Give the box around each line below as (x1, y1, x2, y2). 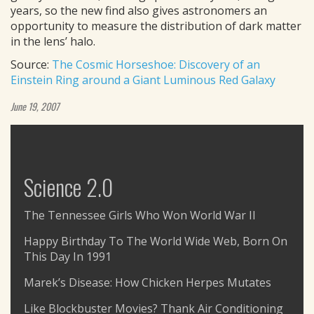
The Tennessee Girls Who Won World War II (24, 207, 256, 223)
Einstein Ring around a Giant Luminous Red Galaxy (11, 72, 275, 88)
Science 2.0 (24, 170, 113, 203)
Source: (11, 57, 52, 72)
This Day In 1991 (24, 249, 111, 264)
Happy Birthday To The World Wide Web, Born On (24, 233, 287, 249)
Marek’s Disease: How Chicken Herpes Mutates (24, 275, 271, 290)
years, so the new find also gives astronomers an (11, 3, 267, 18)
